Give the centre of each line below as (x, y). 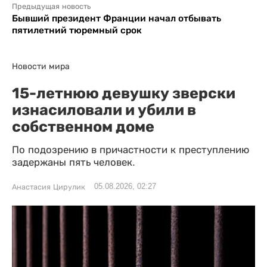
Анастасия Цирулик (49, 187)
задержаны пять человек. (74, 162)
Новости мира (41, 66)
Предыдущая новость (51, 7)
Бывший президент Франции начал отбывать (117, 18)
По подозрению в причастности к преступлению (131, 150)
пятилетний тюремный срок (77, 30)
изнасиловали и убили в (104, 110)
